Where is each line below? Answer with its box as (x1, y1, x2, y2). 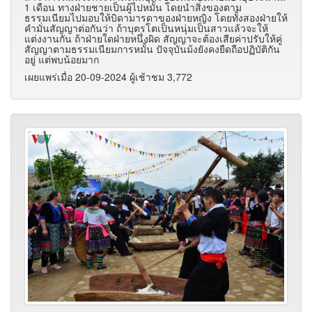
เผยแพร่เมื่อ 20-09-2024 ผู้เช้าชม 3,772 (24, 69, 192, 84)
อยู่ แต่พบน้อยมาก (24, 52, 99, 66)
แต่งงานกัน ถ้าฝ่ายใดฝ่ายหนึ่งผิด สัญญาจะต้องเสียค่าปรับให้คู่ (24, 31, 282, 45)
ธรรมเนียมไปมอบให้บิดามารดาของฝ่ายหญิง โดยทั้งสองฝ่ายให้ (24, 10, 288, 24)
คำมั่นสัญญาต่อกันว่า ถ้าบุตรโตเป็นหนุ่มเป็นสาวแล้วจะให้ (24, 20, 268, 35)
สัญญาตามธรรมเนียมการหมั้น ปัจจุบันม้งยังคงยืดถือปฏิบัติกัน (24, 41, 280, 56)
